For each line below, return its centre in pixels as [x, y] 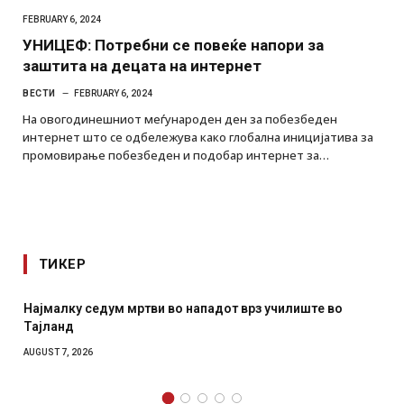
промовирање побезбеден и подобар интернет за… [176, 155]
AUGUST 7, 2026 [58, 352]
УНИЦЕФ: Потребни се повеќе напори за [173, 45]
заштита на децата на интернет [142, 65]
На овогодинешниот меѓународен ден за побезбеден [180, 119]
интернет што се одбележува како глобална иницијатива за [198, 137]
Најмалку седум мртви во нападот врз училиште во [183, 308]
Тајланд [49, 326]
